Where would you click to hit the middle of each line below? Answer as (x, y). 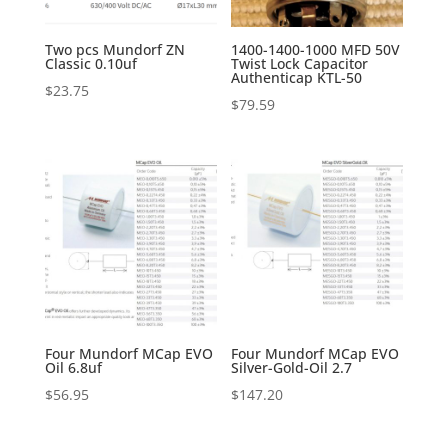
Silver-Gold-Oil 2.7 (292, 367)
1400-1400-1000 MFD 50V (316, 49)
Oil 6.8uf (73, 367)
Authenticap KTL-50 (297, 77)
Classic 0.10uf (90, 63)
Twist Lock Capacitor (300, 63)
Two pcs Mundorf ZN (114, 49)
